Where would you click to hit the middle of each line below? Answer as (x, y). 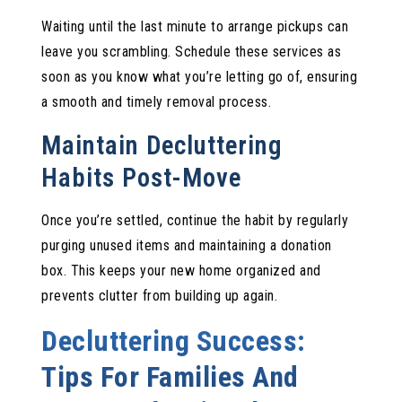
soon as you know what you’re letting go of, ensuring (200, 76)
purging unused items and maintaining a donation (187, 245)
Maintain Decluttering (162, 145)
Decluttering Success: (174, 341)
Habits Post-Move (142, 177)
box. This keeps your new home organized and (181, 270)
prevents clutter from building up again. (160, 295)
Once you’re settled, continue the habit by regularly (195, 220)
